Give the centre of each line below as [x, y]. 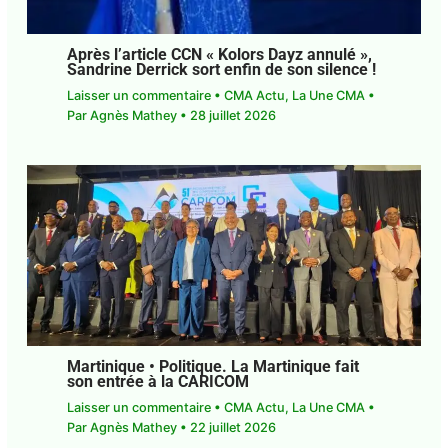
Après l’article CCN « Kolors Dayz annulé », [219, 55]
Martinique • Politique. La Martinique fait [212, 367]
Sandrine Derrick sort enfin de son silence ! [221, 70]
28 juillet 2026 [232, 116]
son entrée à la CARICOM [157, 382]
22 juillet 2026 [232, 428]
